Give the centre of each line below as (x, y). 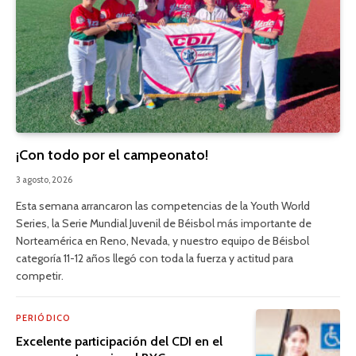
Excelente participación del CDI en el (119, 341)
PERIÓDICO (43, 317)
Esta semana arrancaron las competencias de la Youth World (163, 205)
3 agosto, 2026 (44, 179)
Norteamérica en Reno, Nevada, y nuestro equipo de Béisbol (163, 240)
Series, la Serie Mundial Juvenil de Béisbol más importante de (164, 223)
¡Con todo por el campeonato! (112, 155)
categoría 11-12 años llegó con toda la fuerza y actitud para (155, 258)
